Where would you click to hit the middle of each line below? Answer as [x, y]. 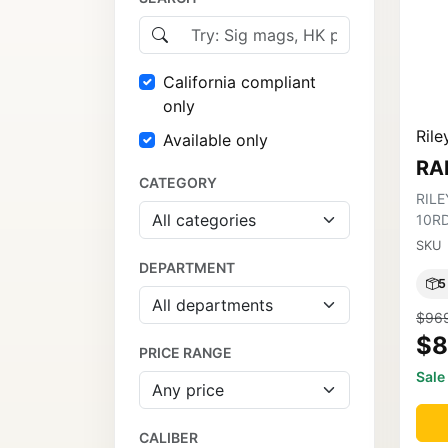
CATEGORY [178, 183]
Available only [215, 140]
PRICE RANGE [185, 353]
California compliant [239, 82]
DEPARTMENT [187, 268]
